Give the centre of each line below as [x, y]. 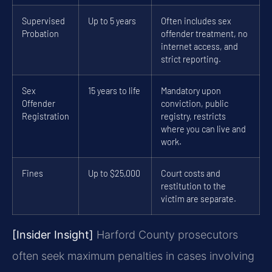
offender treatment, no [204, 33]
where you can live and [203, 129]
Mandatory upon [191, 90]
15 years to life [114, 90]
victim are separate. [199, 199]
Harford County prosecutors [166, 234]
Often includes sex [196, 21]
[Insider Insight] [53, 234]
